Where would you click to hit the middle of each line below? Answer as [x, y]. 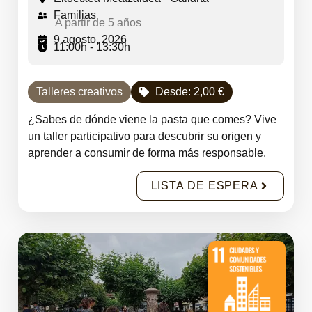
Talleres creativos [79, 92]
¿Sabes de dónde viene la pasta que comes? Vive [152, 119]
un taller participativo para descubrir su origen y [145, 136]
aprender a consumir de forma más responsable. [147, 153]
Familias [75, 15]
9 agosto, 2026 [90, 39]
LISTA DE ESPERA [204, 186]
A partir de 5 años [98, 23]
